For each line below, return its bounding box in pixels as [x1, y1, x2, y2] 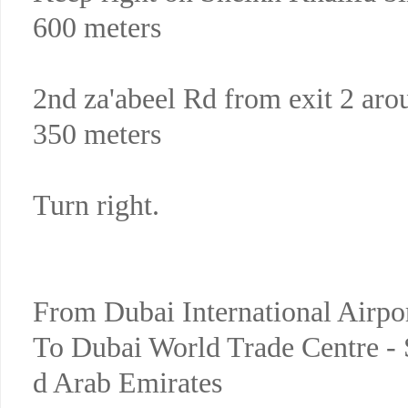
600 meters [33, 11, 161, 44]
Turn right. [33, 189, 159, 221]
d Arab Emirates [33, 366, 222, 399]
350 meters [33, 117, 161, 150]
